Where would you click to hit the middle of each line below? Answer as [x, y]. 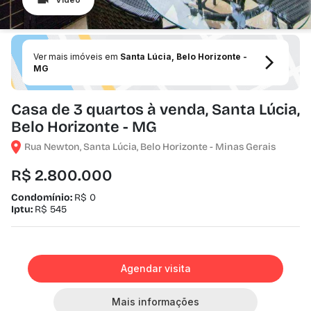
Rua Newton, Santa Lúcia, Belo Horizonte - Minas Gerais [150, 147]
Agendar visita [155, 268]
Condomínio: [43, 197]
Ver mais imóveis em [77, 57]
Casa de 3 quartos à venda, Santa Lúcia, [155, 110]
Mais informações [155, 302]
